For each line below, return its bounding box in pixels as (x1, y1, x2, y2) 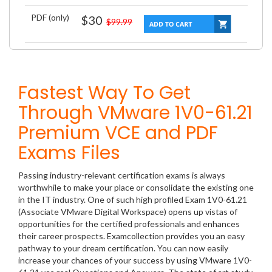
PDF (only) (31, 12, 69, 22)
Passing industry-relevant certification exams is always (18, 170, 225, 181)
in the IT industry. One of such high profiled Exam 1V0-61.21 (18, 194, 247, 205)
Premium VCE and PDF (18, 120, 218, 146)
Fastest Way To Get (18, 80, 191, 106)
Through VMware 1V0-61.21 (18, 100, 253, 126)
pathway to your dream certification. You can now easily (18, 243, 228, 254)
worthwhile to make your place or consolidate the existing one (18, 182, 254, 193)
